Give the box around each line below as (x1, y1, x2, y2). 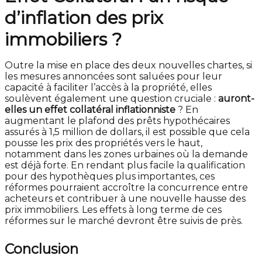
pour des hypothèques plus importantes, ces (5, 171, 215, 182)
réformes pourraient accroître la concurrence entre (5, 182, 248, 193)
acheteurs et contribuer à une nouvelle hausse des (5, 193, 246, 204)
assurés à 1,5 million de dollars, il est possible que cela (5, 126, 250, 137)
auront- (218, 93, 254, 104)
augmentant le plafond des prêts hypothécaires (5, 115, 230, 126)
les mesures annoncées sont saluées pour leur (5, 71, 222, 82)
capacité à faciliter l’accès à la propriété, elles (5, 82, 212, 93)
